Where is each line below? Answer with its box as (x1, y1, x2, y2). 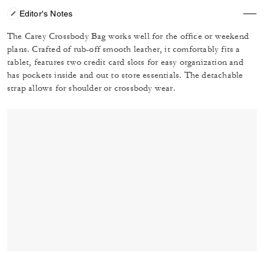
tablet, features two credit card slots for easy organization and (7, 57, 243, 68)
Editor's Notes (19, 8, 73, 18)
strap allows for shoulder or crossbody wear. (7, 82, 176, 94)
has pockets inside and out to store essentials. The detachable (7, 70, 243, 81)
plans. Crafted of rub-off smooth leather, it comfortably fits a (7, 44, 240, 55)
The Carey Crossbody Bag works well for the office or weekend (7, 31, 249, 42)
